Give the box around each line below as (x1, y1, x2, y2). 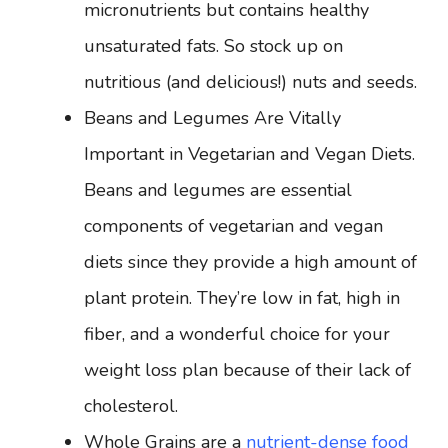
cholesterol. (84, 394, 178, 418)
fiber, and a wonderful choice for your (84, 322, 390, 346)
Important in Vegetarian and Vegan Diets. (84, 142, 415, 166)
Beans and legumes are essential (84, 178, 352, 202)
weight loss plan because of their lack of (84, 358, 411, 382)
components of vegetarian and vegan (84, 214, 383, 238)
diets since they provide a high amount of (84, 250, 417, 274)
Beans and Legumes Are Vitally (84, 106, 341, 130)
